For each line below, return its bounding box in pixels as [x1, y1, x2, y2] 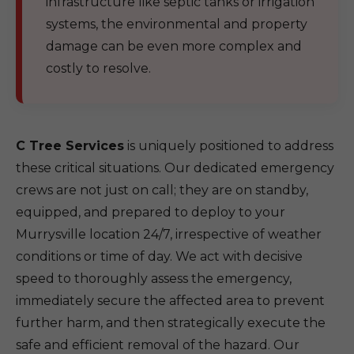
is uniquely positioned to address [124, 138, 333, 153]
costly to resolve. [46, 61, 151, 76]
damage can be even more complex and [46, 39, 302, 54]
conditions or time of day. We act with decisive [16, 249, 303, 264]
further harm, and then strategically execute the [16, 315, 326, 330]
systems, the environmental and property [46, 17, 307, 32]
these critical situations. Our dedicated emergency [16, 160, 334, 175]
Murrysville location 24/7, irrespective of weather [16, 227, 322, 242]
